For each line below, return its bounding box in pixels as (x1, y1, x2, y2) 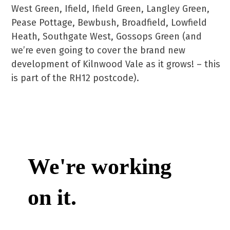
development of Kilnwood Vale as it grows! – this (11, 59, 221, 70)
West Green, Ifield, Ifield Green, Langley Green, (11, 3, 210, 14)
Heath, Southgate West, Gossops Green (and (11, 31, 202, 42)
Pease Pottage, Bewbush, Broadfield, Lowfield (11, 17, 207, 28)
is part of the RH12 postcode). (11, 72, 140, 84)
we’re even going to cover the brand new (11, 45, 186, 56)
